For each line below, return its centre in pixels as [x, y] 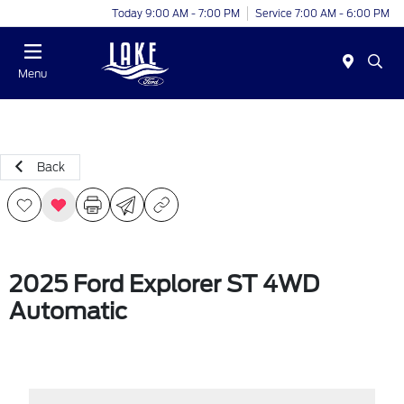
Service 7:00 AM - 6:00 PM [322, 13]
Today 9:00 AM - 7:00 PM [176, 13]
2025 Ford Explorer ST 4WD [164, 284]
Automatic [68, 311]
